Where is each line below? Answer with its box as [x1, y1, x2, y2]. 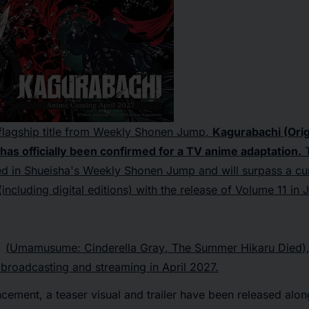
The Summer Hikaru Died [172, 241, 302, 255]
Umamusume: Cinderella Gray [10, 241, 165, 255]
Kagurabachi [212, 125, 281, 139]
